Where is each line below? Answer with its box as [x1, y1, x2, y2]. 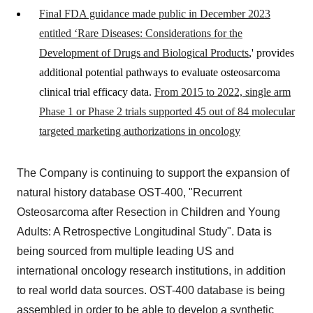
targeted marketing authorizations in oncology [39, 125, 240, 137]
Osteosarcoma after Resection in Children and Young [17, 206, 280, 218]
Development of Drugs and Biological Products [39, 47, 249, 59]
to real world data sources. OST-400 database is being [17, 284, 285, 296]
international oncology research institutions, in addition [17, 265, 286, 277]
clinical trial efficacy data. [39, 86, 154, 98]
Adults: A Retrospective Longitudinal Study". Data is [17, 226, 272, 238]
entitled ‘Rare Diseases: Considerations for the [39, 27, 242, 39]
